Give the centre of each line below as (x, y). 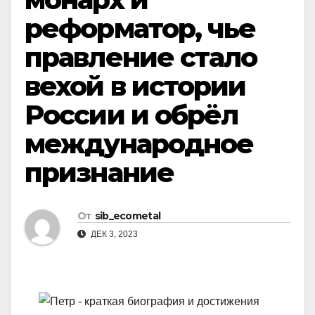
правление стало (141, 57)
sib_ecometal (128, 216)
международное (139, 144)
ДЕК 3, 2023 (113, 234)
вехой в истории (135, 86)
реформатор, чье (140, 28)
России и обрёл (131, 115)
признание (99, 173)
